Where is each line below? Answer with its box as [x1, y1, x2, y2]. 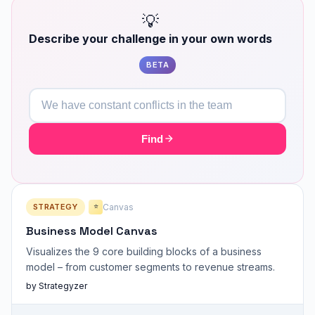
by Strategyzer [26, 280, 87, 291]
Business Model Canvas [26, 223, 157, 238]
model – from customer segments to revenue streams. [26, 260, 275, 273]
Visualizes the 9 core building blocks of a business [26, 245, 262, 257]
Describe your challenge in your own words [29, 31, 272, 46]
